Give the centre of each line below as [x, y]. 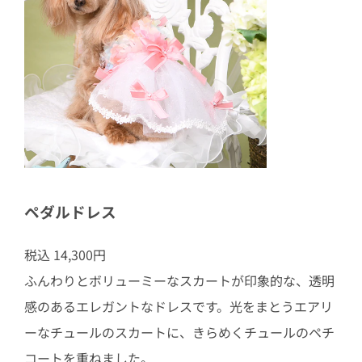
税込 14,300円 [65, 254]
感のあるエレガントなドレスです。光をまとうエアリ [178, 306]
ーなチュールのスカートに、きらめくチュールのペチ [179, 332]
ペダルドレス [70, 212]
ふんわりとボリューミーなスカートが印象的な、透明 [179, 280]
